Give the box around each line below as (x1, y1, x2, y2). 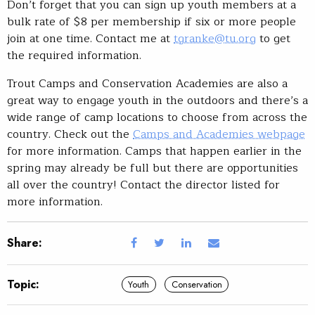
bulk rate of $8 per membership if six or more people (7, 12, 296, 31)
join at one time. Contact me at (7, 29, 174, 48)
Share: (7, 234, 42, 251)
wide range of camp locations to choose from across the (7, 108, 307, 127)
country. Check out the (7, 124, 133, 143)
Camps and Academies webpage (133, 124, 305, 143)
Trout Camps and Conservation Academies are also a (7, 74, 288, 93)
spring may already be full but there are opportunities (7, 158, 298, 177)
